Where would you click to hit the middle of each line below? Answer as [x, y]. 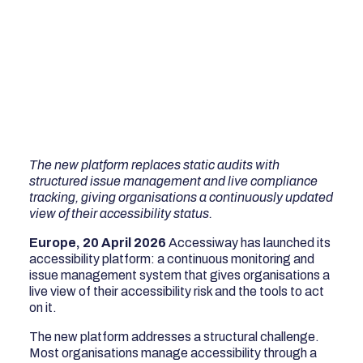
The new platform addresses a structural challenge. [175, 336]
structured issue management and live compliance [174, 181]
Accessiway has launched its [249, 242]
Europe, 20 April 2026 [98, 242]
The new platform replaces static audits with [155, 164]
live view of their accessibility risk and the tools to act [177, 291]
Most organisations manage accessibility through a [173, 352]
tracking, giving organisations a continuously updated [181, 197]
